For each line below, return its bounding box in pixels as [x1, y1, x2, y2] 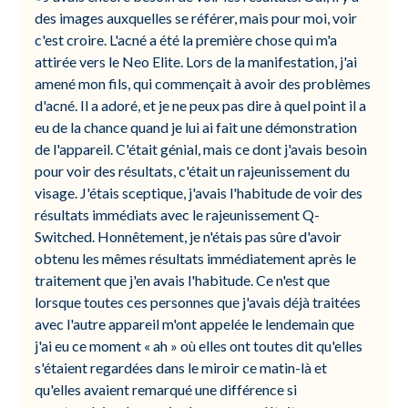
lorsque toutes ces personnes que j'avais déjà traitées [35, 293, 362, 311]
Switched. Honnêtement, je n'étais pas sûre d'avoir [35, 228, 342, 245]
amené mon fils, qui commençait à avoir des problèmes [35, 75, 372, 92]
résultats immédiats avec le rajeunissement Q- [35, 206, 321, 223]
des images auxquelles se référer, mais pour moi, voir [35, 9, 358, 26]
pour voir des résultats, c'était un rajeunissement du [35, 162, 351, 179]
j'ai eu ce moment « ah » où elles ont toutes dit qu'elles [35, 337, 363, 354]
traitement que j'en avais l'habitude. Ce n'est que [35, 271, 331, 289]
